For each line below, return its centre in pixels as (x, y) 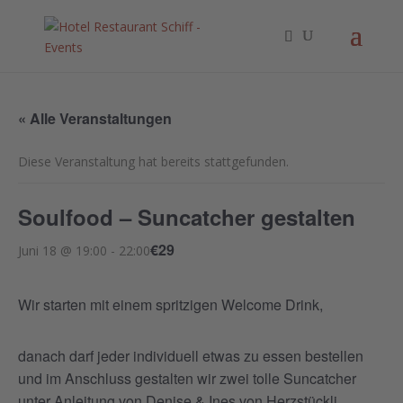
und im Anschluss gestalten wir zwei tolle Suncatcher (187, 378)
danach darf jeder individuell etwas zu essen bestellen (191, 356)
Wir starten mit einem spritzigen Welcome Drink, (170, 304)
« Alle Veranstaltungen (95, 118)
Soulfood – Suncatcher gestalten (187, 217)
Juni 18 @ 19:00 (63, 250)
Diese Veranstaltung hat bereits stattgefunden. (153, 161)
